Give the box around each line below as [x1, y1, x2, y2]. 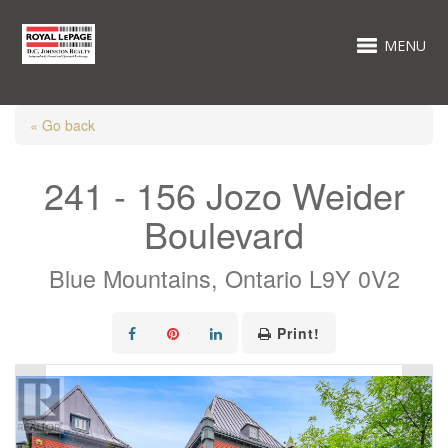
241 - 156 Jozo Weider [43, 169, 405, 220]
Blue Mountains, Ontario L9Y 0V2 [48, 261, 400, 295]
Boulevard [144, 208, 304, 259]
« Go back [30, 115, 95, 135]
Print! [277, 323, 320, 343]
